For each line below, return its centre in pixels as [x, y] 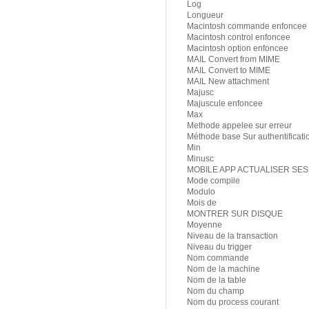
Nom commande [218, 258]
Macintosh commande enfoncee [247, 27]
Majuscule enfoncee [225, 104]
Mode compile [213, 181]
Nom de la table [217, 280]
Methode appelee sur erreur [239, 126]
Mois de [202, 203]
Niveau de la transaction [232, 236]
